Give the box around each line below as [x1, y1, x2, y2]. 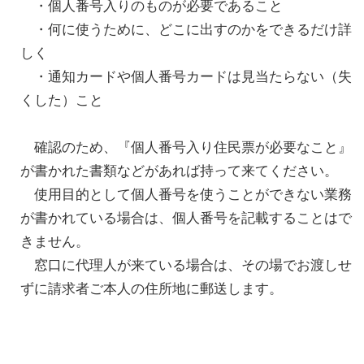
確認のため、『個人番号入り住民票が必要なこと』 [20, 139, 352, 156]
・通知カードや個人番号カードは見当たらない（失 [20, 68, 352, 85]
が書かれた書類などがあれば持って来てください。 [20, 162, 338, 180]
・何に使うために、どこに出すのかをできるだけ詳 [20, 21, 352, 38]
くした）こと [20, 92, 103, 109]
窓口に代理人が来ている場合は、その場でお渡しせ [20, 257, 352, 274]
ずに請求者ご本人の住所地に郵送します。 [20, 280, 283, 297]
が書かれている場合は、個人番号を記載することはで [20, 210, 352, 227]
